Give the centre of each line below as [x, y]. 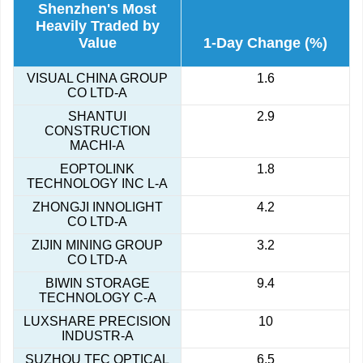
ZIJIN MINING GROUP [97, 246]
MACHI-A [97, 146]
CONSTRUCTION [97, 131]
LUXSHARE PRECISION [97, 322]
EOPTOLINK [97, 169]
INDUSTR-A [97, 336]
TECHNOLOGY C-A [97, 298]
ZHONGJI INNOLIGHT [97, 207]
